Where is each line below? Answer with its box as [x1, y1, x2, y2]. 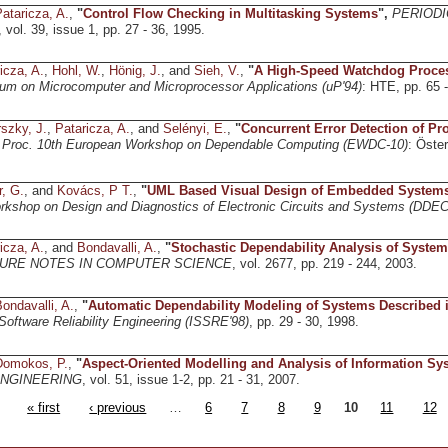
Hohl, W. [51, 64, 101, 79]
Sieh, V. [193, 64, 240, 79]
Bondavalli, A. [76, 241, 157, 256]
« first [27, 400, 61, 415]
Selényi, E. [162, 122, 227, 137]
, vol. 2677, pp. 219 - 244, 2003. [231, 257, 417, 272]
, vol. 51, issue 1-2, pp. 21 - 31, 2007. [81, 372, 300, 387]
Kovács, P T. [56, 183, 133, 198]
